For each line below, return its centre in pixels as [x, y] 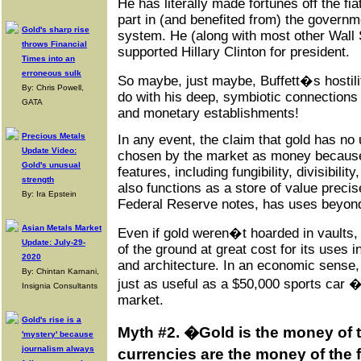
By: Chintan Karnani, [60, 271]
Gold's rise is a [52, 320]
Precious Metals [54, 136]
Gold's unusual [51, 165]
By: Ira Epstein [49, 194]
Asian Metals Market [62, 228]
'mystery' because [58, 334]
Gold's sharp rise [56, 29]
